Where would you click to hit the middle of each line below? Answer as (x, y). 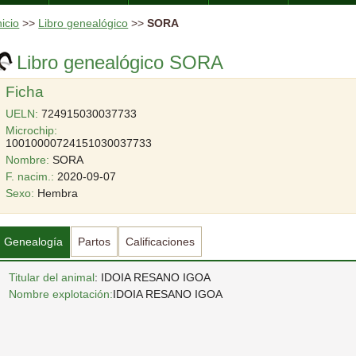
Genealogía (34, 241)
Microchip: (32, 130)
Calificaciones (161, 241)
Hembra (56, 193)
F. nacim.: (30, 176)
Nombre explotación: (61, 294)
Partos (95, 241)
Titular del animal (52, 277)
